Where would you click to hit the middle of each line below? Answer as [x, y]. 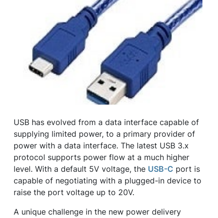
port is [187, 169]
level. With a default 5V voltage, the [81, 169]
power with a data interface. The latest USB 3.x [101, 145]
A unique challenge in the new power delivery [97, 212]
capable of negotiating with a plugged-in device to [108, 181]
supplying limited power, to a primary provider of [104, 134]
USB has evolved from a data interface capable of [106, 122]
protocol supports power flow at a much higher [101, 157]
